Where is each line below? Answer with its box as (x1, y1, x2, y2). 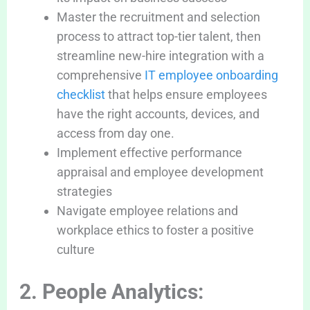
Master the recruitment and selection (56, 9, 260, 24)
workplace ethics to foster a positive (56, 222, 254, 237)
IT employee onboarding (144, 67, 278, 82)
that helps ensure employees (104, 86, 267, 102)
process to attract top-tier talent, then (56, 28, 261, 44)
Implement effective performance (56, 145, 242, 160)
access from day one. (56, 125, 174, 140)
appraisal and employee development (56, 164, 264, 179)
